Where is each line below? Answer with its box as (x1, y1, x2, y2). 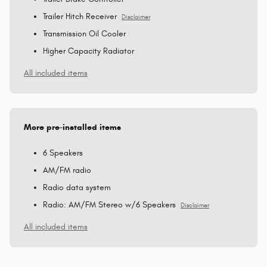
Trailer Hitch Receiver (43, 11, 117, 21)
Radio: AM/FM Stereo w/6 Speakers (43, 199, 176, 210)
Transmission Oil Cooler (43, 28, 126, 39)
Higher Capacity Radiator (43, 45, 134, 56)
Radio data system (43, 182, 111, 193)
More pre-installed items (24, 122, 121, 132)
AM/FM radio (43, 164, 91, 175)
